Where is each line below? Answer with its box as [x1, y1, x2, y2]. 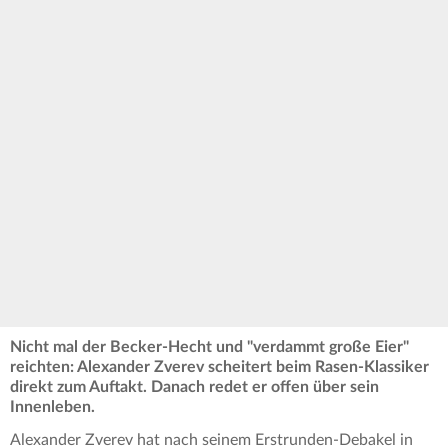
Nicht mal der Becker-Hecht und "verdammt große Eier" [10, 339, 409, 356]
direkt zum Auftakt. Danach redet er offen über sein [10, 379, 379, 396]
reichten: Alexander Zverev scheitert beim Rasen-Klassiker [10, 359, 429, 376]
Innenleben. [10, 399, 95, 416]
